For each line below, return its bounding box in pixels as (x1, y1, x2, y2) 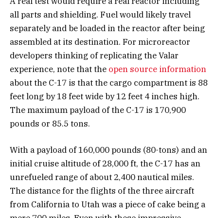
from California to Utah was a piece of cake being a (10, 199, 205, 210)
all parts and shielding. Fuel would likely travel (10, 9, 191, 20)
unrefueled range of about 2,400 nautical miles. (10, 172, 194, 183)
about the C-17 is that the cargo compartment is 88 (10, 77, 208, 89)
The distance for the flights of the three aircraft (10, 185, 194, 197)
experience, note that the (10, 64, 109, 75)
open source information (109, 64, 206, 75)
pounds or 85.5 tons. (10, 118, 90, 129)
